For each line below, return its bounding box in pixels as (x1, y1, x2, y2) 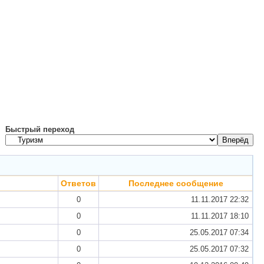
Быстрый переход (5, 125, 74, 134)
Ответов (61, 179, 96, 188)
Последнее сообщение (128, 179, 223, 188)
